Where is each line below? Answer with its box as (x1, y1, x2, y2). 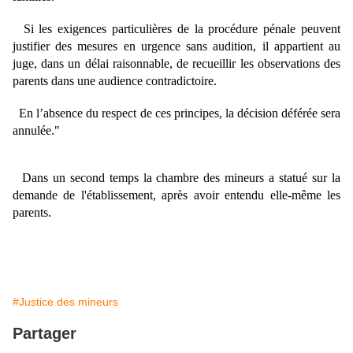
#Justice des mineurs (13, 295, 118, 308)
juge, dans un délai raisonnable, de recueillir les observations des (13, 57, 340, 70)
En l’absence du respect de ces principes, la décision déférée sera (13, 106, 340, 120)
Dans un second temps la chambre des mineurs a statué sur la (13, 171, 340, 184)
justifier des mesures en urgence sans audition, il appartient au (13, 39, 340, 53)
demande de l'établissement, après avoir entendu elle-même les (13, 188, 340, 202)
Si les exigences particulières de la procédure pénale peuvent (13, 22, 340, 35)
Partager (13, 325, 76, 342)
